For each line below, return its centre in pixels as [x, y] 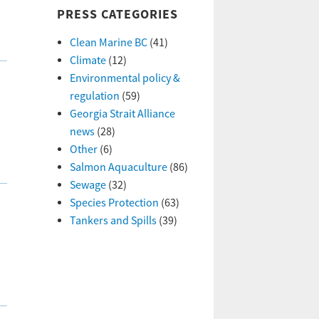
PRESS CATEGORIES [117, 15]
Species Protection [114, 203]
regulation [94, 96]
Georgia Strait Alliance [122, 114]
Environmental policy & [125, 78]
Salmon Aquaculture [118, 167]
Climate [88, 61]
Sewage [88, 185]
